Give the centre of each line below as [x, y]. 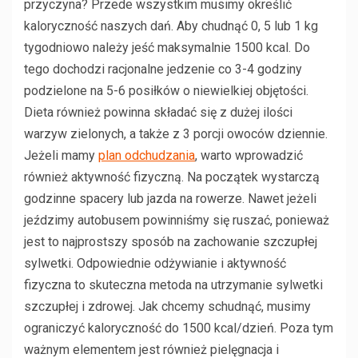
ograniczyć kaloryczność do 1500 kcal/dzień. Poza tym [179, 328]
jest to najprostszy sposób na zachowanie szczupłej [171, 241]
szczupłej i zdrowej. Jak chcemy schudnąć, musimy [167, 306]
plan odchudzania [147, 155]
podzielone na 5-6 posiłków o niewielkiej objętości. [166, 90]
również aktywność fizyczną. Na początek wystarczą [172, 177]
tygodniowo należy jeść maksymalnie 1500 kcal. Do [167, 47]
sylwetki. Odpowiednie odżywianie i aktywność [155, 263]
